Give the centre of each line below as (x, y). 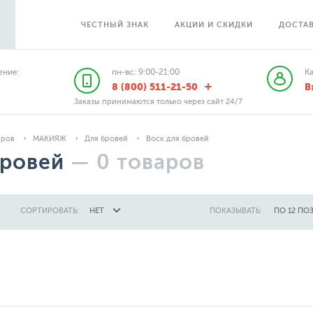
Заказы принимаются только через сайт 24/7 (158, 102)
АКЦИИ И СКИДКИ (214, 25)
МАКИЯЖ (50, 139)
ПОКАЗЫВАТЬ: (236, 211)
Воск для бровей (177, 139)
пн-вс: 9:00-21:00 (145, 72)
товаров (161, 162)
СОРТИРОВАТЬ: (50, 211)
